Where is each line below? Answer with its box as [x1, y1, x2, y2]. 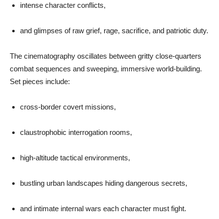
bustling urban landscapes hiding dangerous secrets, [20, 179, 187, 188]
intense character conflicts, [20, 1, 106, 10]
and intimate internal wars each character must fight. [20, 204, 186, 213]
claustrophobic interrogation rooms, [20, 128, 132, 137]
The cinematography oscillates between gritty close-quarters [10, 52, 201, 61]
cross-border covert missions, [20, 103, 116, 111]
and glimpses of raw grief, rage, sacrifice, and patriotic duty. [20, 26, 208, 35]
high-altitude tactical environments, [20, 153, 130, 162]
